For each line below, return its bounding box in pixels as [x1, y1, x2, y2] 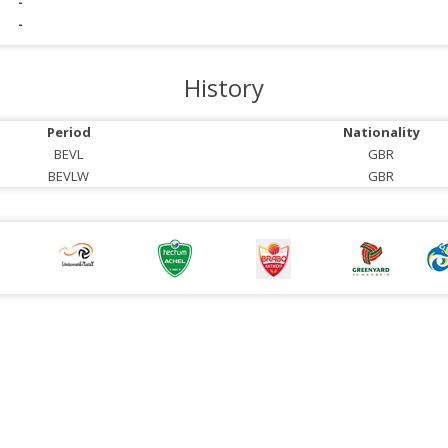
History [184, 71, 264, 105]
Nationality [342, 123, 420, 142]
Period [46, 123, 91, 142]
